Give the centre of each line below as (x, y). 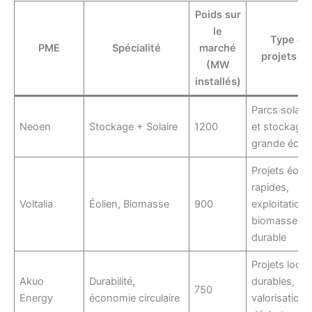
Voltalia (37, 204)
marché (218, 48)
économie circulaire (135, 298)
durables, (273, 282)
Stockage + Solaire (134, 127)
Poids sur (218, 15)
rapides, (271, 188)
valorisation (279, 298)
